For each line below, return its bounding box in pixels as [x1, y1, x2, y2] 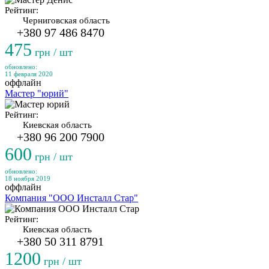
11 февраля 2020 [5, 70, 53, 77]
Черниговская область [23, 16, 110, 25]
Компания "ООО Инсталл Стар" [5, 193, 138, 203]
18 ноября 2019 [5, 175, 50, 182]
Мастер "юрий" [5, 88, 68, 98]
